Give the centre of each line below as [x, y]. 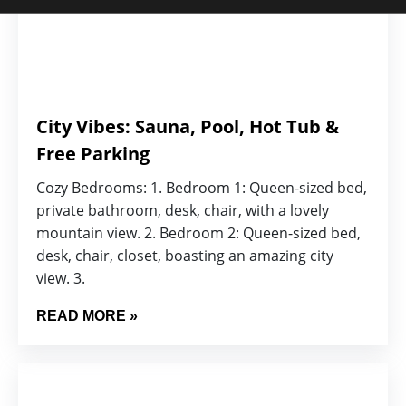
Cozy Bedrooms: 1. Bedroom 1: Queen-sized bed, [202, 188]
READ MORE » [87, 316]
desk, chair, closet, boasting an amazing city [185, 256]
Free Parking [93, 154]
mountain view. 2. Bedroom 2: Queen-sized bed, [198, 233]
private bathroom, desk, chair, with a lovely [183, 210]
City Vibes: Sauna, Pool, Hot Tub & [188, 126]
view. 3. [61, 278]
